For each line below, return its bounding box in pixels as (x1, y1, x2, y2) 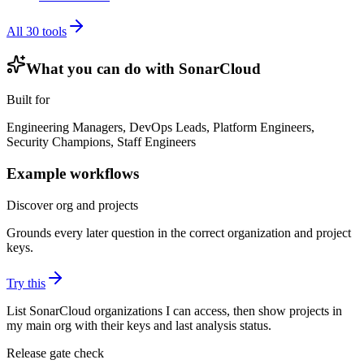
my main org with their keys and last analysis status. (6, 318, 271, 332)
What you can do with (26, 59, 179, 77)
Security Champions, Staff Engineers (6, 135, 196, 149)
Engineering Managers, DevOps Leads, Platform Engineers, (6, 120, 314, 135)
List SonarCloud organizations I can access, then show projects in (6, 303, 342, 318)
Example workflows (6, 164, 139, 182)
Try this (6, 275, 45, 290)
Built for (6, 93, 50, 107)
